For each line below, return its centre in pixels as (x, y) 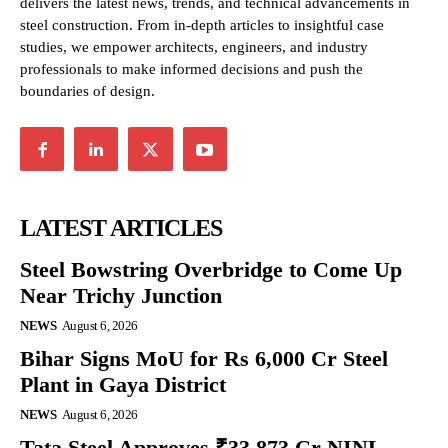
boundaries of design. (87, 91)
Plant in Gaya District (123, 385)
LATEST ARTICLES (121, 228)
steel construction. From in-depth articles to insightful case (202, 25)
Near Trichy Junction (121, 296)
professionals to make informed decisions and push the (191, 69)
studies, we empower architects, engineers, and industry (194, 47)
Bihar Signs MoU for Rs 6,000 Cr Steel (204, 359)
